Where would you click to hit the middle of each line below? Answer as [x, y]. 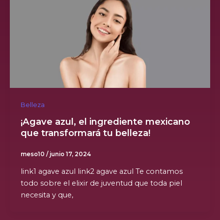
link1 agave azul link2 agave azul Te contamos [101, 172]
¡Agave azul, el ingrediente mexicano [105, 122]
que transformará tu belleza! [85, 133]
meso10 [33, 154]
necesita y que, [47, 195]
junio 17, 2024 [70, 154]
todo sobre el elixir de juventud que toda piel [101, 183]
